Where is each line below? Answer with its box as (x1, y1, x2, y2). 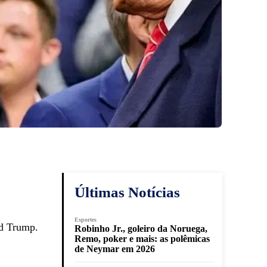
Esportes (74, 216, 97, 223)
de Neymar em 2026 (74, 244, 155, 254)
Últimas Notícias (74, 184, 180, 201)
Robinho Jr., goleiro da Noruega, (74, 223, 207, 234)
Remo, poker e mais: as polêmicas (74, 234, 210, 244)
